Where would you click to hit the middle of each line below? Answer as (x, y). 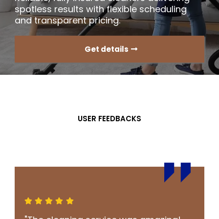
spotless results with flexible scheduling (101, 9)
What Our (67, 137)
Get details (106, 49)
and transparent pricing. (67, 20)
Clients (132, 137)
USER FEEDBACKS (109, 119)
